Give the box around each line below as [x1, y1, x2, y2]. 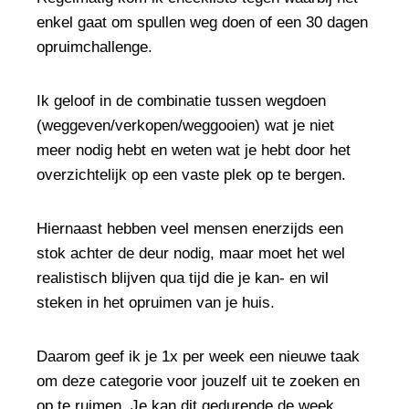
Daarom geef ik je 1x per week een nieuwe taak [37, 348, 360, 365]
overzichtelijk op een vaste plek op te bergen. [37, 166, 346, 184]
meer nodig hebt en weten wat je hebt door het [37, 142, 351, 159]
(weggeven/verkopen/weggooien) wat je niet [37, 117, 334, 134]
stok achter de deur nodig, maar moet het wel [37, 245, 345, 262]
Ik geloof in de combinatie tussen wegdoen [37, 92, 326, 110]
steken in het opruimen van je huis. [37, 294, 275, 311]
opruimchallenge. [37, 38, 152, 56]
